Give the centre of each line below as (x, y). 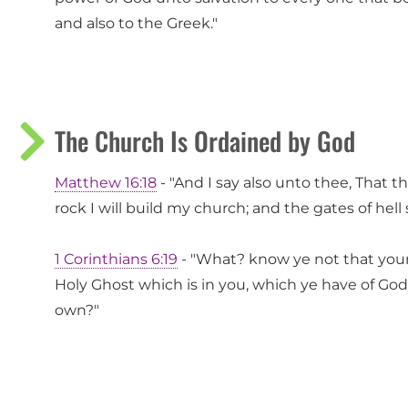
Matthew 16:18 (106, 183)
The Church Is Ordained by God (205, 141)
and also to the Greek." (136, 24)
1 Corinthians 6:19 (116, 260)
